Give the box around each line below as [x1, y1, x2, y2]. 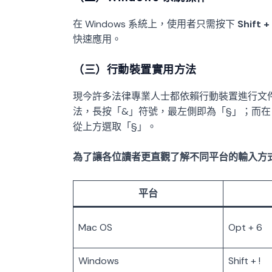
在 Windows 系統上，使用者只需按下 [73, 18, 237, 31]
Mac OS [78, 220, 112, 234]
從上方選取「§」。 [73, 120, 157, 133]
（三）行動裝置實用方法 [73, 62, 197, 76]
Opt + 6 [228, 220, 262, 234]
